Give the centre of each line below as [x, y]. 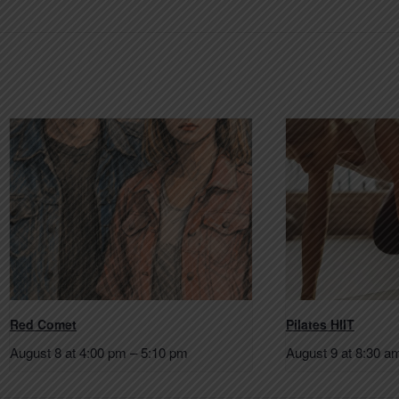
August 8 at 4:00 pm [68, 352]
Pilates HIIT [320, 324]
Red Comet [43, 324]
